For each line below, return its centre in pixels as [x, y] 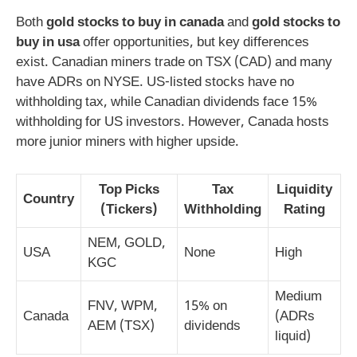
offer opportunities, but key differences [194, 43]
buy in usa [48, 43]
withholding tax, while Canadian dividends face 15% [167, 103]
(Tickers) [129, 210]
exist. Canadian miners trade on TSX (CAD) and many [174, 63]
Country [49, 200]
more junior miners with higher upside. [127, 143]
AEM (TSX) [121, 326]
